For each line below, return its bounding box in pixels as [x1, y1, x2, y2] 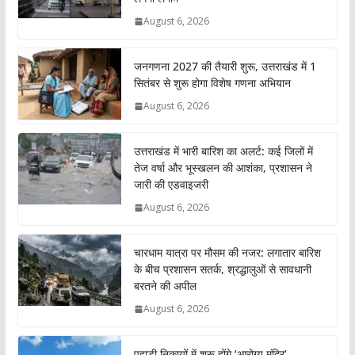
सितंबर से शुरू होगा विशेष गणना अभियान [133, 75, 291, 91]
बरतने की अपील [133, 278, 197, 294]
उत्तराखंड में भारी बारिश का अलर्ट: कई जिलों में [133, 143, 313, 159]
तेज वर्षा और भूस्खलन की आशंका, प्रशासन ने [133, 160, 312, 176]
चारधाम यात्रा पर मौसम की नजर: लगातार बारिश [133, 245, 321, 261]
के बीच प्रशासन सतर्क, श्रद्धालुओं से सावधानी [133, 261, 311, 277]
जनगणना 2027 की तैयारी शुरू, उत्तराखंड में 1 [133, 59, 316, 74]
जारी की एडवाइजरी [133, 177, 208, 193]
